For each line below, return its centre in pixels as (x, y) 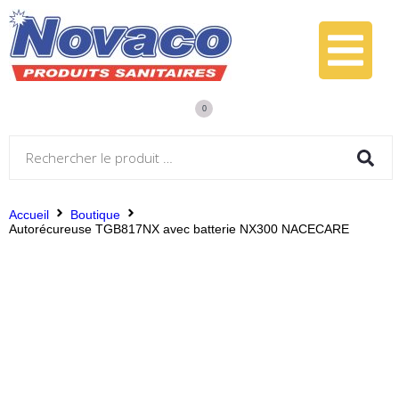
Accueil (29, 214)
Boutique (95, 214)
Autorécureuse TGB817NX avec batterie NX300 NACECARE (179, 229)
